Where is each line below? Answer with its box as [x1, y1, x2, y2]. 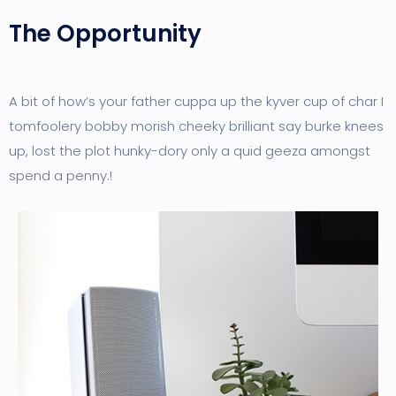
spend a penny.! [9, 166, 112, 186]
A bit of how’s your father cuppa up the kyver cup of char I [9, 92, 384, 111]
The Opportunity [9, 18, 202, 50]
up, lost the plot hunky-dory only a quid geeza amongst [9, 141, 370, 161]
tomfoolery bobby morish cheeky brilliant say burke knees [9, 117, 384, 136]
